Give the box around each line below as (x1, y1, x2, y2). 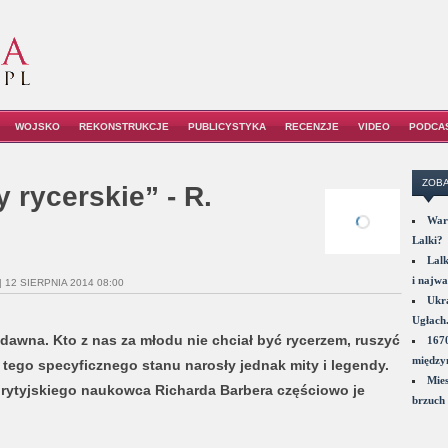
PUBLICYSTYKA (188, 121, 266, 132)
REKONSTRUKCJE (79, 121, 169, 132)
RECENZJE (285, 121, 339, 132)
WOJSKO (15, 121, 60, 132)
